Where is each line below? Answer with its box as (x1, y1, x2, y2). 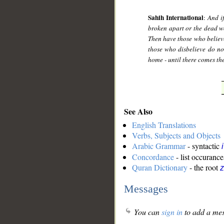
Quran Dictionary (132, 162, 187, 173)
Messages (124, 182, 168, 195)
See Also (124, 105, 152, 117)
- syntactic (185, 140, 221, 151)
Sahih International (148, 12, 204, 23)
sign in (161, 206, 182, 217)
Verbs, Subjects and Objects (132, 130, 220, 141)
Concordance (132, 151, 174, 162)
